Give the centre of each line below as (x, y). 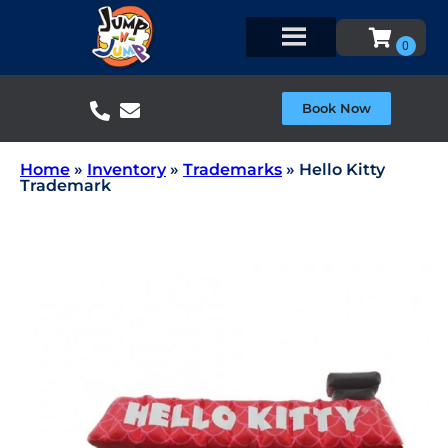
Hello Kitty (342, 169)
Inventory (126, 169)
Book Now (336, 107)
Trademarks (232, 169)
